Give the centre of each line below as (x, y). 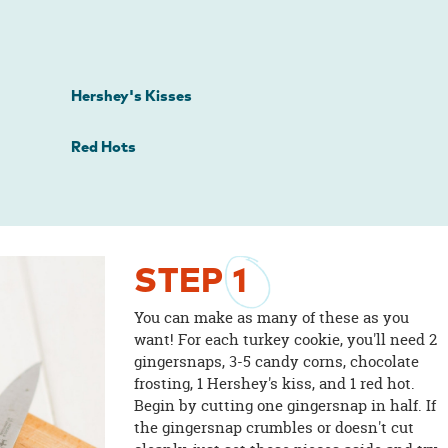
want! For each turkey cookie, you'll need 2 (286, 339)
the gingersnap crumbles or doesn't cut (274, 427)
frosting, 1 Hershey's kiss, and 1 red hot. (275, 383)
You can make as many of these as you (272, 317)
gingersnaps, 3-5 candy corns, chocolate (277, 361)
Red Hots (103, 148)
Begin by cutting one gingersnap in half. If (285, 405)
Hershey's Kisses (131, 96)
